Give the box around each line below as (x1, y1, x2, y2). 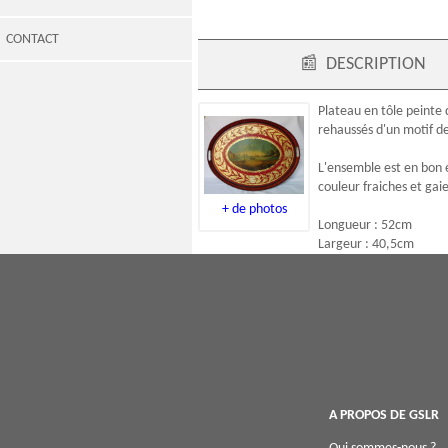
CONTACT (6, 31, 59, 47)
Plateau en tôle (318, 104, 403, 120)
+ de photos (221, 201, 287, 217)
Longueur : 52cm (318, 218, 412, 234)
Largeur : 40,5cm (318, 237, 414, 253)
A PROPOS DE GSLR (328, 408, 439, 424)
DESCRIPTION (326, 55, 427, 75)
